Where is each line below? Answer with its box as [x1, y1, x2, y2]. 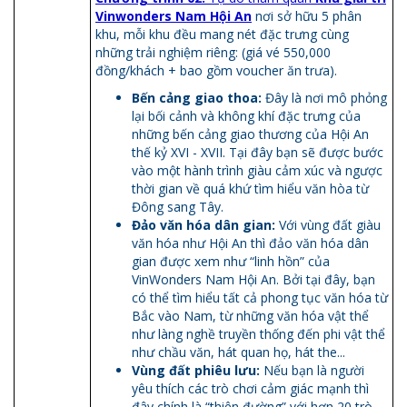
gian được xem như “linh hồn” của [132, 252, 330, 270]
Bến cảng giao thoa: [132, 88, 262, 106]
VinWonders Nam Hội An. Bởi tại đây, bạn [132, 270, 375, 288]
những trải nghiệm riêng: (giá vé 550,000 [95, 43, 331, 61]
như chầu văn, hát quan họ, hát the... [132, 342, 345, 361]
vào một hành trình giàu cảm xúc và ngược [132, 161, 382, 179]
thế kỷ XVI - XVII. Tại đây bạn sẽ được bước [132, 143, 383, 161]
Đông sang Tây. [132, 197, 223, 215]
